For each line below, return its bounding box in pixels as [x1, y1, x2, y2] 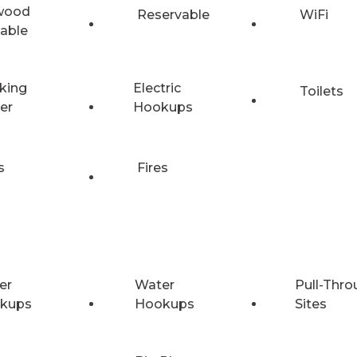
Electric [132, 80, 181, 96]
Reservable [137, 6, 210, 22]
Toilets [300, 83, 343, 99]
